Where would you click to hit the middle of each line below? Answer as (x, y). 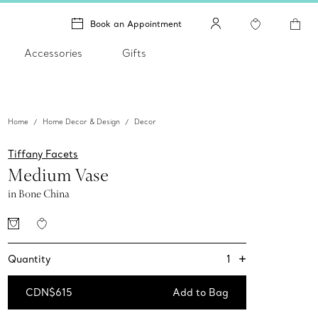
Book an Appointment (136, 23)
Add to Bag (201, 293)
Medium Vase (59, 175)
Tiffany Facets (43, 154)
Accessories (53, 53)
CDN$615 (49, 293)
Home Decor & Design (82, 122)
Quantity (29, 259)
